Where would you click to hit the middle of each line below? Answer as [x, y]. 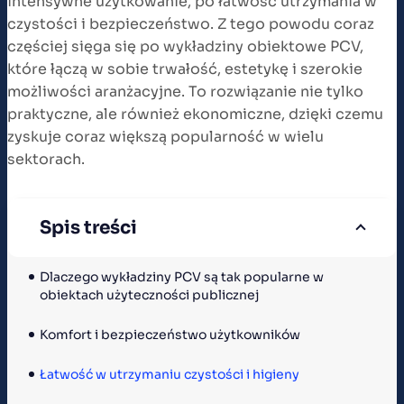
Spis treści [88, 227]
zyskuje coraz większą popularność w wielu [165, 136]
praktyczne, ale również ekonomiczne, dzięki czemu [195, 114]
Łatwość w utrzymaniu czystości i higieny [170, 374]
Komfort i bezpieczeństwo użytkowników [170, 334]
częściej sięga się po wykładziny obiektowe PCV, [185, 46]
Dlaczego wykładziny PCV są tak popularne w [183, 276]
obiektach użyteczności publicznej [149, 294]
